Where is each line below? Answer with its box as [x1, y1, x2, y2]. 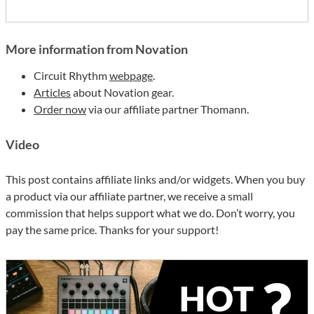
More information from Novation [6, 41, 188, 57]
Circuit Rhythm [34, 68, 109, 82]
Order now [34, 102, 86, 116]
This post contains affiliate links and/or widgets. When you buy [6, 172, 305, 186]
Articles [34, 85, 71, 99]
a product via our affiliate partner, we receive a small [6, 189, 253, 203]
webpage [109, 68, 153, 82]
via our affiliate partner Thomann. [86, 102, 249, 116]
